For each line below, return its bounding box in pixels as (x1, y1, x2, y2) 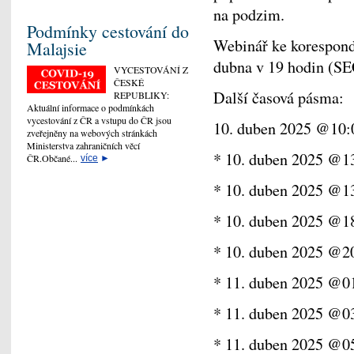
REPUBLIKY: (114, 88, 169, 102)
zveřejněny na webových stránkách (27, 126, 157, 140)
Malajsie (27, 37, 87, 61)
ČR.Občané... (27, 152, 81, 165)
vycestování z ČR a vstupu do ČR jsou (27, 114, 171, 127)
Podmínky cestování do (27, 20, 189, 43)
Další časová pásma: (213, 87, 344, 109)
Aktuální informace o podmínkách (27, 101, 154, 115)
